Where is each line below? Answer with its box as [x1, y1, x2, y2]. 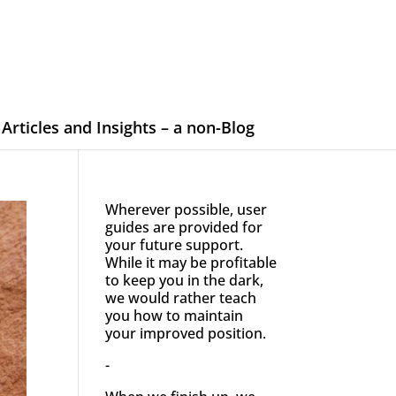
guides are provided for [105, 217, 263, 237]
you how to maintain [105, 305, 244, 325]
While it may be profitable [105, 252, 278, 272]
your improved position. [105, 323, 267, 343]
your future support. [105, 234, 244, 255]
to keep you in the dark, [105, 270, 264, 290]
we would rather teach [105, 287, 257, 308]
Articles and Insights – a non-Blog [2, 116, 255, 138]
